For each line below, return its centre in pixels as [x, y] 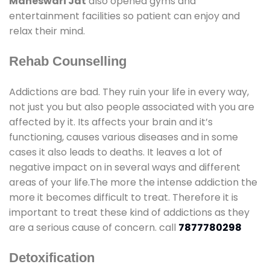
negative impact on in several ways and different [125, 167]
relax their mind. [47, 31]
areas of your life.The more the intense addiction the [133, 182]
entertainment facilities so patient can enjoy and [124, 16]
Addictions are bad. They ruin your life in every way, [129, 92]
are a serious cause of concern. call [94, 227]
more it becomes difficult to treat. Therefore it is [124, 197]
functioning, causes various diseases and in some [124, 137]
